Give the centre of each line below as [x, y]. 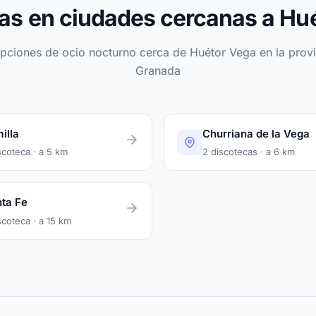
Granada [158, 71]
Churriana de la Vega [256, 134]
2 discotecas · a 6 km [249, 152]
